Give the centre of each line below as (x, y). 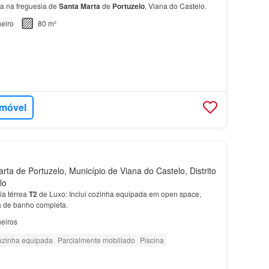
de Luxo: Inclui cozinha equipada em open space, (119, 193)
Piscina (152, 240)
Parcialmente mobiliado (96, 240)
